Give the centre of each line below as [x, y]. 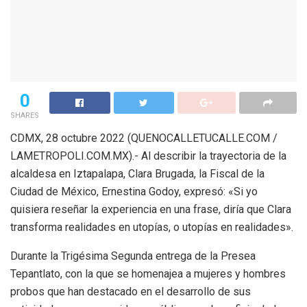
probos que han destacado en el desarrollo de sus [131, 291]
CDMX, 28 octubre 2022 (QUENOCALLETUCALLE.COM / [144, 138]
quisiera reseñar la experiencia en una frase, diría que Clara [151, 209]
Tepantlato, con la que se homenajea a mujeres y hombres [148, 273]
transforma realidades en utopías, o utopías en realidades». [152, 227]
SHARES [25, 115]
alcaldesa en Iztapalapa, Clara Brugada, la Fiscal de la [137, 173]
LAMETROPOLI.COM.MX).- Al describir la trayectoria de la [148, 156]
